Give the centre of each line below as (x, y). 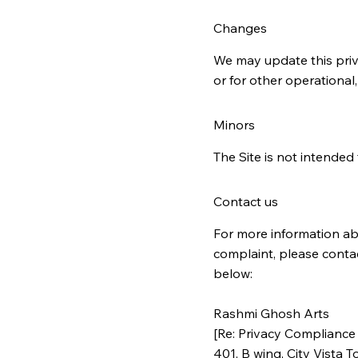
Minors (234, 124)
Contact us (245, 201)
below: (233, 273)
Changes (240, 28)
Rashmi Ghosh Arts (271, 313)
